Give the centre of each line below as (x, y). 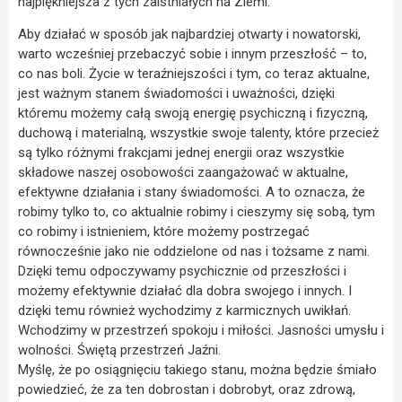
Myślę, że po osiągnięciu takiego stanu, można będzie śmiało (197, 370)
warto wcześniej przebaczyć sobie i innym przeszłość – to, (192, 54)
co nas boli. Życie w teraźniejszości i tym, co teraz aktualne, (194, 74)
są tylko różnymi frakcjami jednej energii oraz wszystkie (181, 153)
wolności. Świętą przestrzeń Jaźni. (119, 350)
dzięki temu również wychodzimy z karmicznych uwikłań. (184, 311)
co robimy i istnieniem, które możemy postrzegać (164, 232)
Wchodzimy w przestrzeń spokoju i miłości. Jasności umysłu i (201, 331)
